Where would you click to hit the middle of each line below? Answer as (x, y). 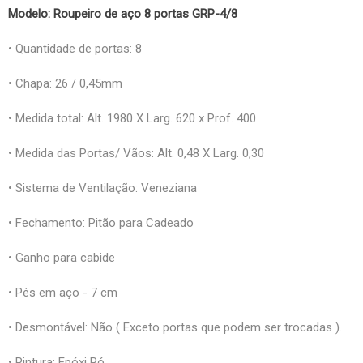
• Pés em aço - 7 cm (63, 292)
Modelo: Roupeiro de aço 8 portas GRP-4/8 (123, 13)
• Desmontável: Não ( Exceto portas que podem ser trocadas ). (175, 327)
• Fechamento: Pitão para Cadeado (101, 222)
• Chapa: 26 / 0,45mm (65, 83)
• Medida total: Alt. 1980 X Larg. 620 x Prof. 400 (132, 118)
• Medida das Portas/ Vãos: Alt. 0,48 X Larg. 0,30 (136, 153)
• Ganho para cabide (62, 257)
